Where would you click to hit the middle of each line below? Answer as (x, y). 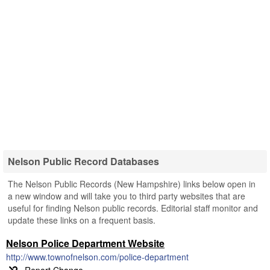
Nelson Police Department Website (85, 243)
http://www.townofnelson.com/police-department (97, 257)
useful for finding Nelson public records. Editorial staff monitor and (133, 208)
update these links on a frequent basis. (82, 220)
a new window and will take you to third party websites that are (127, 196)
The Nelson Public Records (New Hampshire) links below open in (132, 184)
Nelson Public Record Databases (83, 161)
